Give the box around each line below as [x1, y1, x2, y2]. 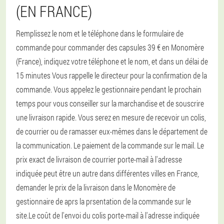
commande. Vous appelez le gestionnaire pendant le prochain [16, 84, 201, 94]
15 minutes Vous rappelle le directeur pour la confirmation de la [16, 70, 207, 80]
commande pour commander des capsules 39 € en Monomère [16, 42, 204, 52]
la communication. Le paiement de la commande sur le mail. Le [16, 140, 204, 150]
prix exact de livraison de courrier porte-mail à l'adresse [16, 154, 182, 164]
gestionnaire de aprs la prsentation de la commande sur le [16, 196, 191, 206]
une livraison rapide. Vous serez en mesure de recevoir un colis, [16, 112, 206, 122]
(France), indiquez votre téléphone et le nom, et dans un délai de [16, 56, 208, 66]
